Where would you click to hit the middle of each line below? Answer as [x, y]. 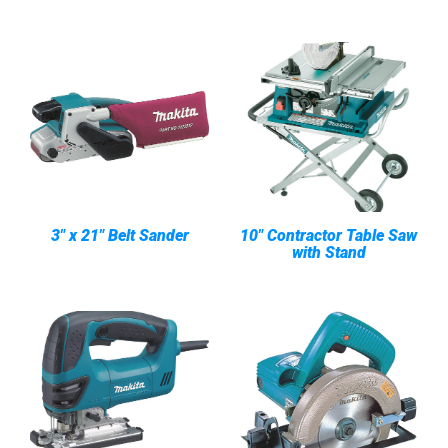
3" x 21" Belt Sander [119, 235]
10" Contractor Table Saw [328, 235]
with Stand [328, 252]
